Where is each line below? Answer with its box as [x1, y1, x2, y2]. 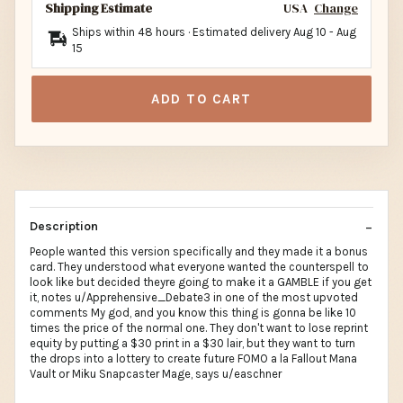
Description [30, 219, 98, 235]
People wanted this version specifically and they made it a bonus [30, 245, 368, 259]
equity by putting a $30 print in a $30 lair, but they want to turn [30, 336, 355, 351]
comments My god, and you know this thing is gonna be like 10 [30, 306, 356, 320]
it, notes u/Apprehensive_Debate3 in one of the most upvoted [30, 291, 358, 305]
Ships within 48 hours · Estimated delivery [72, 25, 293, 40]
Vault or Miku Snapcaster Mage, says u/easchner [30, 367, 282, 381]
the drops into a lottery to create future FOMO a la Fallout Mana [30, 352, 357, 366]
